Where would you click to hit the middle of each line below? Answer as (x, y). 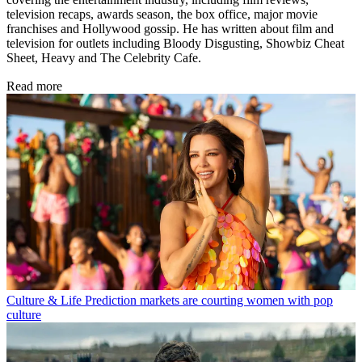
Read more (34, 86)
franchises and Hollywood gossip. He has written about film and (170, 29)
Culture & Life (44, 301)
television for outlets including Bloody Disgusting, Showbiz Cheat (175, 44)
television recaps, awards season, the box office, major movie (162, 15)
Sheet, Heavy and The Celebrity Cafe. (104, 58)
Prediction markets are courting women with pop (209, 301)
